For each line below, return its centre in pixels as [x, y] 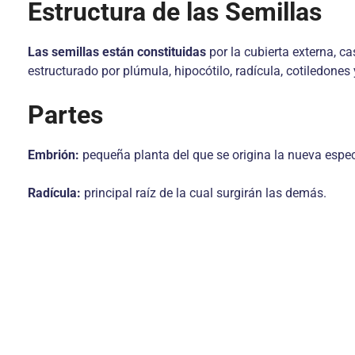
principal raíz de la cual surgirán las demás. [205, 193]
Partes [69, 115]
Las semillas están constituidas [118, 52]
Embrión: [55, 155]
